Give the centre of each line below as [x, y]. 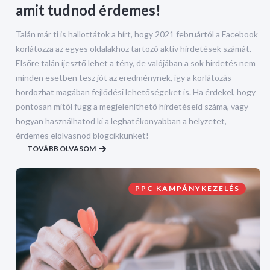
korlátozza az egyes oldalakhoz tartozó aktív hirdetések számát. [133, 48]
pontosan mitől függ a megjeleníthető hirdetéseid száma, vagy [132, 106]
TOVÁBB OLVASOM [61, 148]
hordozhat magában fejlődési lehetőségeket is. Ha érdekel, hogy [136, 92]
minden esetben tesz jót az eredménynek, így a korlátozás [124, 77]
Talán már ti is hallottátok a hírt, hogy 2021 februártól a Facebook [137, 34]
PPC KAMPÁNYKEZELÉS [187, 188]
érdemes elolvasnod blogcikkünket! [82, 135]
